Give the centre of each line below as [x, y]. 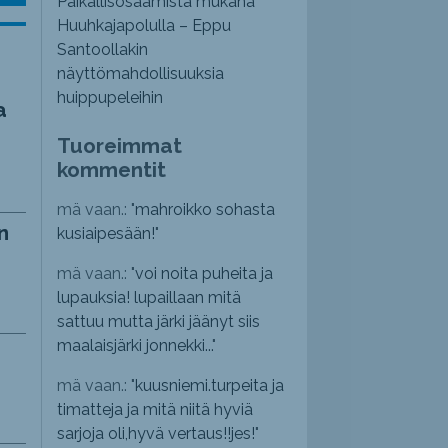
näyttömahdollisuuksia [141, 74]
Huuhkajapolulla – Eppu [144, 26]
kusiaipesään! [106, 234]
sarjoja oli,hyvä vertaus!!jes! [156, 434]
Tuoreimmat [120, 146]
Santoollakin [103, 50]
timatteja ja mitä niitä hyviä [155, 410]
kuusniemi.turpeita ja [210, 386]
